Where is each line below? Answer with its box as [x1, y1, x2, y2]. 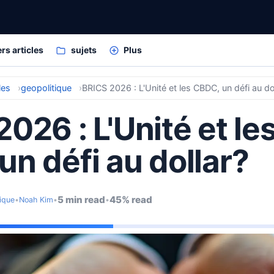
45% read [109, 193, 152, 206]
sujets [70, 45, 97, 55]
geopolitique [21, 82, 72, 93]
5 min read [57, 193, 105, 206]
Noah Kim [19, 194, 53, 204]
